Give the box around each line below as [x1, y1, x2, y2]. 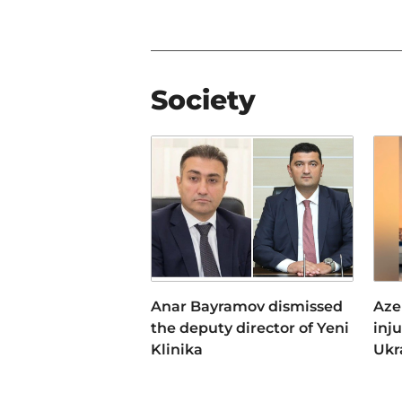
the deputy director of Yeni [151, 319, 349, 337]
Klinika [151, 341, 203, 359]
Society [151, 83, 256, 117]
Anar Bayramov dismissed [151, 298, 343, 316]
